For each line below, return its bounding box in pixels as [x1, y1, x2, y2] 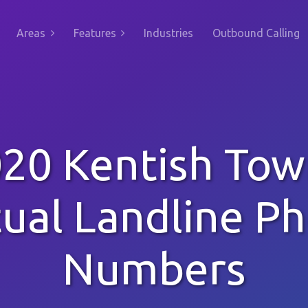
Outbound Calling [212, 27, 300, 39]
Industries [144, 27, 193, 39]
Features [73, 27, 116, 39]
